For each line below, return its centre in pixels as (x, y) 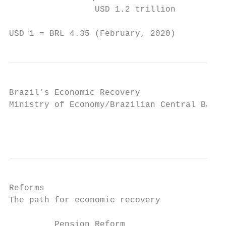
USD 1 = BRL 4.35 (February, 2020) (92, 34)
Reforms (27, 188)
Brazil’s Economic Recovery (75, 93)
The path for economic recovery (85, 200)
